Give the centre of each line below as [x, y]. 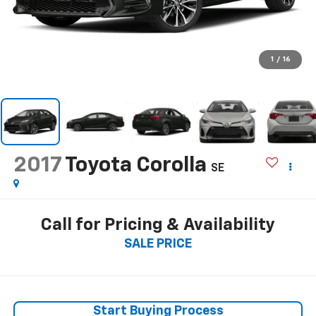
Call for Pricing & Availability [158, 225]
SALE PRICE [158, 244]
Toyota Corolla [135, 166]
